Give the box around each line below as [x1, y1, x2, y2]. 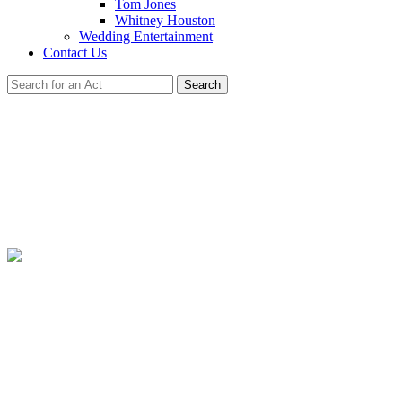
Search [184, 78, 221, 92]
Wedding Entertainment [79, 29, 213, 44]
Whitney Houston [115, 13, 215, 28]
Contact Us [43, 45, 107, 60]
